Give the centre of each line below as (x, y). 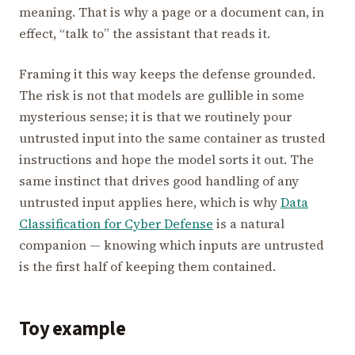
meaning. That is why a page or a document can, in (172, 11)
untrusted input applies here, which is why (150, 202)
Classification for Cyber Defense (116, 223)
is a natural (249, 223)
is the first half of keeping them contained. (147, 266)
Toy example (72, 329)
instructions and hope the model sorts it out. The (166, 159)
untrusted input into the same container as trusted (172, 137)
